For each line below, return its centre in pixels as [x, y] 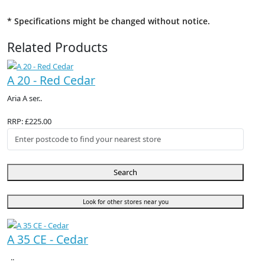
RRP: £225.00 [29, 122]
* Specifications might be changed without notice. [109, 21]
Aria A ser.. [25, 98]
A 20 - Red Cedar [51, 80]
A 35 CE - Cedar [48, 239]
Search [125, 172]
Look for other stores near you [125, 201]
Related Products [57, 47]
